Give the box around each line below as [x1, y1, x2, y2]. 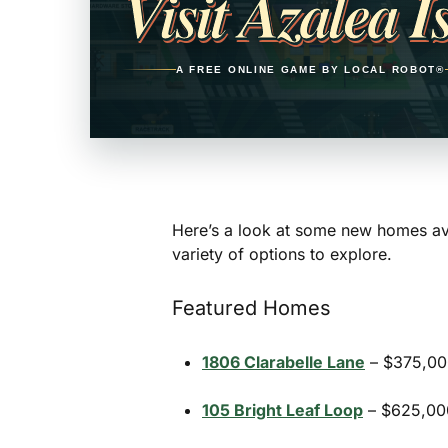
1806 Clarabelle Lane [202, 351, 365, 372]
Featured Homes [172, 295, 331, 320]
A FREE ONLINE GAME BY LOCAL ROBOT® [175, 63, 445, 75]
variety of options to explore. [172, 243, 392, 264]
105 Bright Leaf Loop [202, 399, 363, 420]
